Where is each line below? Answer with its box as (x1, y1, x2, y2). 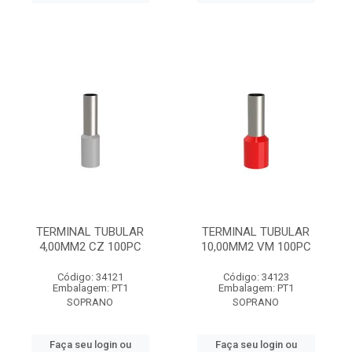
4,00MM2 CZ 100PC (38, 240, 141, 254)
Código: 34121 (57, 271, 123, 283)
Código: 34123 (222, 271, 289, 283)
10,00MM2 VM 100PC (200, 240, 311, 254)
